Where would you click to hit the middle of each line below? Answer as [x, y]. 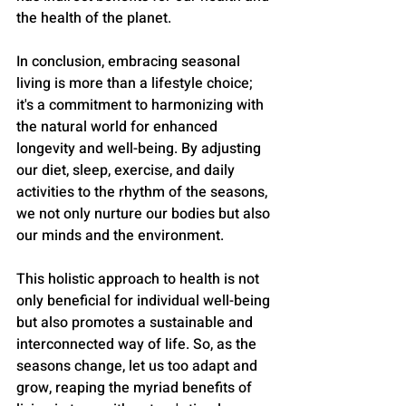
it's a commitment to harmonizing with [142, 105]
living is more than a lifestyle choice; [136, 83]
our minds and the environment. [122, 235]
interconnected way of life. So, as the [138, 344]
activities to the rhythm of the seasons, [144, 192]
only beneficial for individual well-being [145, 300]
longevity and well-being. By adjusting [140, 148]
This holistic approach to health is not [140, 279]
